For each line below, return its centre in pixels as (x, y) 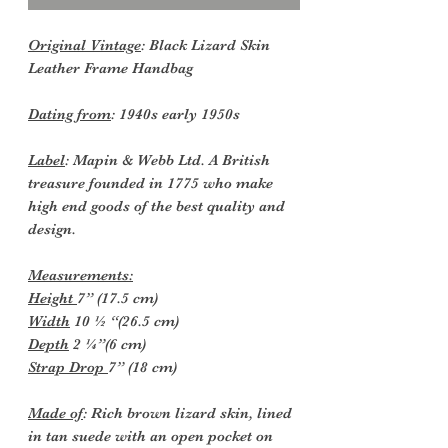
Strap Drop (68, 367)
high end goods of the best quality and (156, 206)
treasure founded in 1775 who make (150, 183)
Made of (55, 413)
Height (52, 298)
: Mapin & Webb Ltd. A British (167, 160)
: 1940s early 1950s (175, 114)
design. (52, 229)
